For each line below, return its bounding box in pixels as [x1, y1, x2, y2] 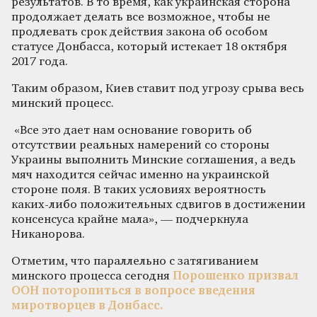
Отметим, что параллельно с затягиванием [11, 255, 258, 267]
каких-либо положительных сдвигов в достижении [11, 198, 306, 211]
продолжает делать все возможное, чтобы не [11, 11, 270, 23]
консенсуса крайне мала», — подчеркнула [11, 213, 248, 226]
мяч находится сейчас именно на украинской [11, 168, 270, 181]
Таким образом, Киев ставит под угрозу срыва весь [11, 82, 304, 95]
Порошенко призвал [173, 270, 299, 282]
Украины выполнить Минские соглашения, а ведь [11, 154, 296, 166]
